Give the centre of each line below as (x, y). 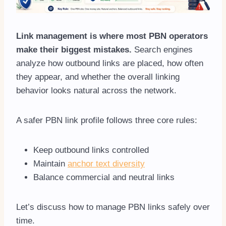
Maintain (50, 164)
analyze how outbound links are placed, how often (110, 64)
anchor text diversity (106, 164)
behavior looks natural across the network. (96, 91)
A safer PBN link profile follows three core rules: (107, 121)
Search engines (162, 50)
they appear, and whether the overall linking (98, 77)
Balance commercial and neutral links (104, 178)
